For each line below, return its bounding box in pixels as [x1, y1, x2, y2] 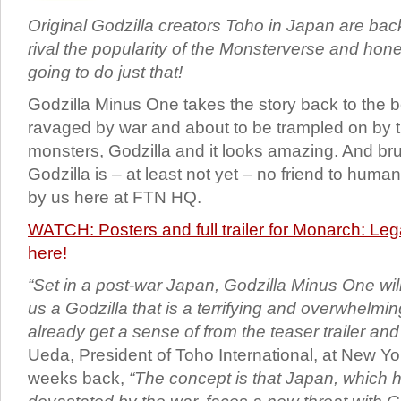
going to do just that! [28, 63, 183, 82]
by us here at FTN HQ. [28, 188, 201, 208]
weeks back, [28, 369, 129, 388]
